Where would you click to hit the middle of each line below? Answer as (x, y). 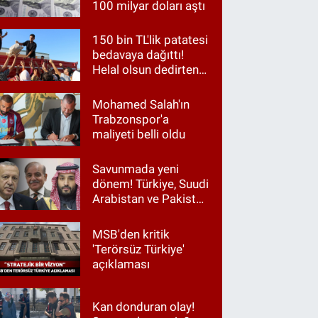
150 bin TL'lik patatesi (150, 39)
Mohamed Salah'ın (141, 104)
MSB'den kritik (131, 234)
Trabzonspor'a (131, 119)
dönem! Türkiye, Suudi (151, 183)
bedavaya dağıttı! (138, 54)
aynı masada (126, 213)
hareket (113, 84)
